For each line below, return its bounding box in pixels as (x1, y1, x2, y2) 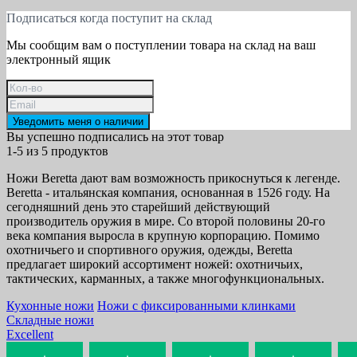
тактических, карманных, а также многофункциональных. (6, 272, 324, 286)
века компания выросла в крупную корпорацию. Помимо (6, 229, 320, 243)
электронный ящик (6, 53, 111, 67)
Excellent (6, 328, 53, 342)
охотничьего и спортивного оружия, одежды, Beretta (6, 243, 292, 257)
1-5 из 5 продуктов (6, 144, 108, 159)
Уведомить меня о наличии (13, 116, 143, 128)
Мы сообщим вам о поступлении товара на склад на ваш (6, 38, 316, 53)
